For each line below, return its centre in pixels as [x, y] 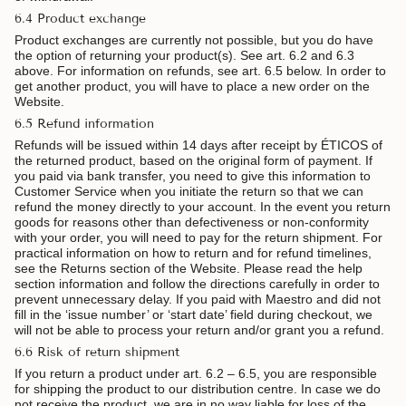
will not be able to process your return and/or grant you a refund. [199, 330]
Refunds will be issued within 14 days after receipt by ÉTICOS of [198, 145]
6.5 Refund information [84, 124]
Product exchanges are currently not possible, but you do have [194, 40]
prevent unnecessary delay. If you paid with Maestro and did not [198, 300]
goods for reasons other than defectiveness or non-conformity [192, 222]
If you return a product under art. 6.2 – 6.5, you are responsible [196, 374]
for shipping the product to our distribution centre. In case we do [198, 389]
